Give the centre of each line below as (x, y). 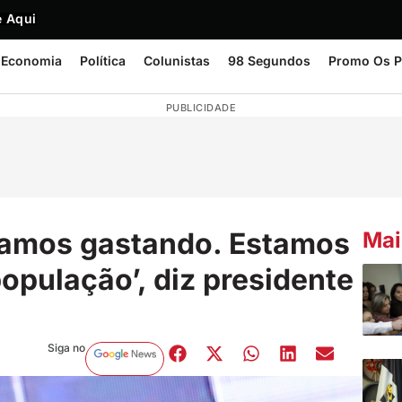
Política (103, 61)
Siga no (66, 347)
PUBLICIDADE (201, 108)
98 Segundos (269, 61)
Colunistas (177, 61)
